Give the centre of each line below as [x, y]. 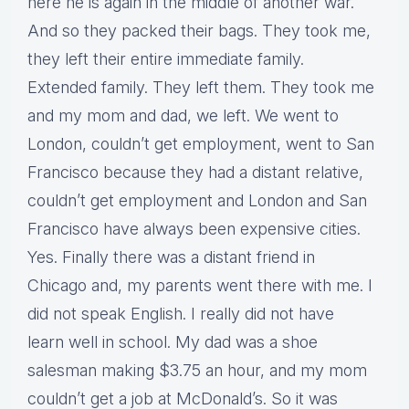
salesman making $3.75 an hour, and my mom [197, 371]
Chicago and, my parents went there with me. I [200, 286]
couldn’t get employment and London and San [197, 201]
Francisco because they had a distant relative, [195, 173]
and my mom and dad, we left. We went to [183, 116]
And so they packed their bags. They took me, [199, 31]
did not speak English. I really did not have [181, 314]
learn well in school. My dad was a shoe [173, 342]
